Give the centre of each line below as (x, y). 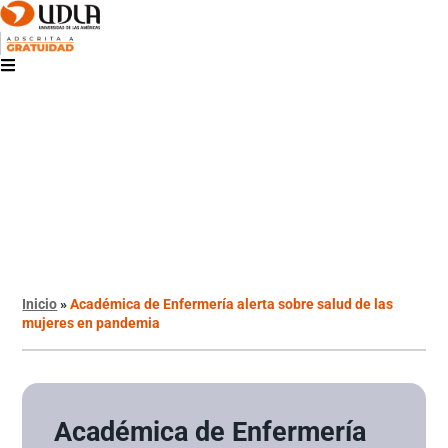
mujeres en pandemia (91, 322)
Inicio (40, 303)
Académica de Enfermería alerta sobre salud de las (232, 303)
